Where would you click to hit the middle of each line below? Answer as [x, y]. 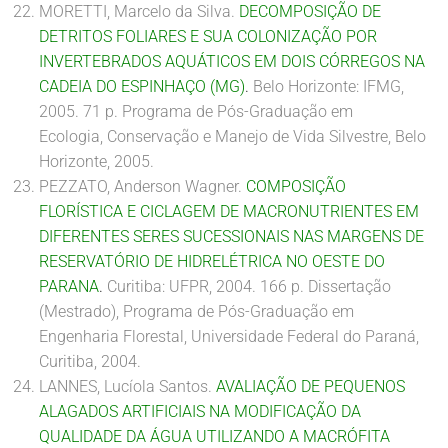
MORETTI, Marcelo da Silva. [139, 11]
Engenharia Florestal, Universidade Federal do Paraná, [229, 336]
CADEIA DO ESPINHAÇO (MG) [142, 86]
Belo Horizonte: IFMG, [326, 86]
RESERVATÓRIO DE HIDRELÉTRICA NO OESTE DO [212, 261]
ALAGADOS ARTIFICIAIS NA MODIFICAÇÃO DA [200, 411]
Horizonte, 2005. [96, 161]
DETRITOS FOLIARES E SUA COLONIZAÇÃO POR [208, 36]
